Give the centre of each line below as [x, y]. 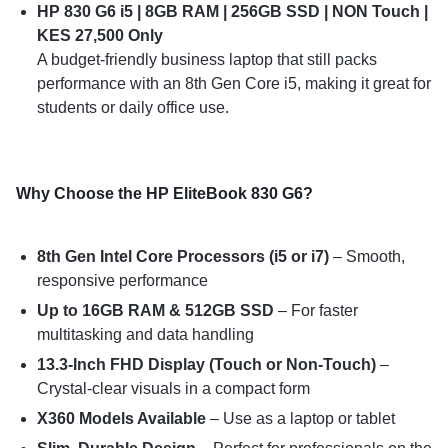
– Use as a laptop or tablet [300, 418]
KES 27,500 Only [99, 36]
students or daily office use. [132, 108]
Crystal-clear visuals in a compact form [173, 388]
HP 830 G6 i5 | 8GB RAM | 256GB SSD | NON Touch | [232, 12]
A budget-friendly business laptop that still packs [206, 60]
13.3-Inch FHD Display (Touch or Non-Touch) [206, 364]
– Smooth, [366, 256]
